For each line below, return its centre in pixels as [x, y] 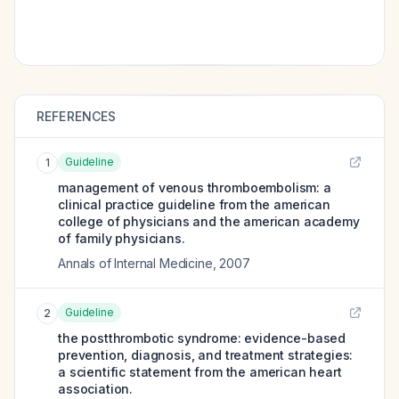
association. [96, 389]
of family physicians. [122, 238]
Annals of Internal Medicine [135, 263]
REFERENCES [77, 116]
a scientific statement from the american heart [200, 372]
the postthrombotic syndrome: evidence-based [202, 338]
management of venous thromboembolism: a [195, 187]
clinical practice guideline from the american [194, 204]
